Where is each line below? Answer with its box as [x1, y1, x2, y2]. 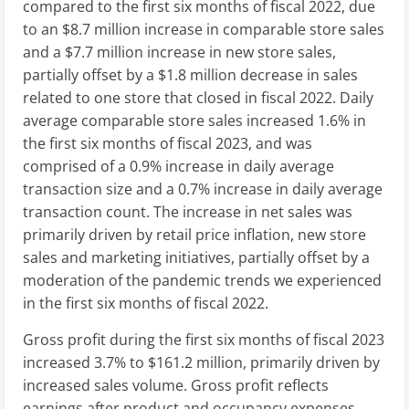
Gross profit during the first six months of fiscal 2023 [23, 329, 384, 350]
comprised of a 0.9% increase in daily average [23, 155, 334, 176]
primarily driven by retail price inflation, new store [23, 224, 366, 245]
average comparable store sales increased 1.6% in [23, 110, 366, 131]
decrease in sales [236, 64, 358, 85]
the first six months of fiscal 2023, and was [23, 132, 312, 153]
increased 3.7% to [23, 351, 148, 372]
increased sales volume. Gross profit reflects [23, 374, 329, 395]
